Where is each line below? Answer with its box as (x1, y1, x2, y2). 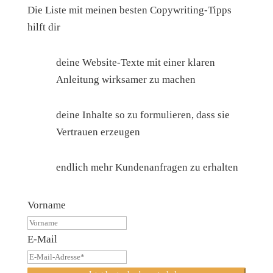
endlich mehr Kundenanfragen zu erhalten (55, 161, 238, 173)
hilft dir (27, 21, 60, 33)
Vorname (27, 199, 66, 211)
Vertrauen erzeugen (55, 126, 140, 138)
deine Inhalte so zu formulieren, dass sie (55, 109, 230, 121)
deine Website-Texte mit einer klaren (55, 57, 215, 68)
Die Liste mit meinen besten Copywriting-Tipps (27, 4, 232, 16)
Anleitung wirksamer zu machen (55, 74, 196, 85)
